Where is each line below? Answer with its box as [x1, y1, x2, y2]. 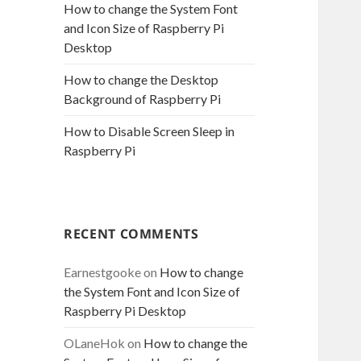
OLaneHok [64, 335, 126, 351]
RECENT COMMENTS [64, 225, 199, 243]
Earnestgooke [64, 264, 142, 280]
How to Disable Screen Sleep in [64, 123, 235, 139]
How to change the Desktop [64, 72, 219, 88]
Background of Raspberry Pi [64, 91, 222, 107]
